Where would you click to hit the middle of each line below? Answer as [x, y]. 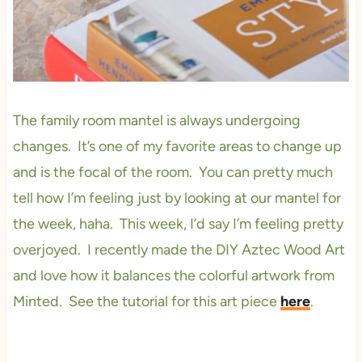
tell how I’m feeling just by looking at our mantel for [177, 198]
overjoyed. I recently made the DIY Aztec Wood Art [179, 249]
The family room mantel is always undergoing [156, 120]
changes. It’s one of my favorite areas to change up [177, 146]
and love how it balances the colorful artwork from [173, 275]
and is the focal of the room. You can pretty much [173, 172]
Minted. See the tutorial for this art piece [146, 301]
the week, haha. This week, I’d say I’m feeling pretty [178, 223]
